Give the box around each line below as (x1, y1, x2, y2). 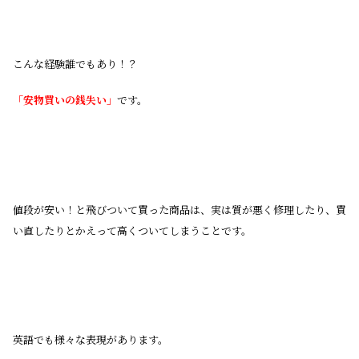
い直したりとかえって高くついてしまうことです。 (13, 222, 252, 238)
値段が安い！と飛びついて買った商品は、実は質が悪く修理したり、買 (13, 201, 346, 217)
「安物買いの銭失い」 (13, 92, 117, 108)
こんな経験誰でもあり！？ (13, 55, 138, 71)
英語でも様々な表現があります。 (13, 332, 168, 348)
